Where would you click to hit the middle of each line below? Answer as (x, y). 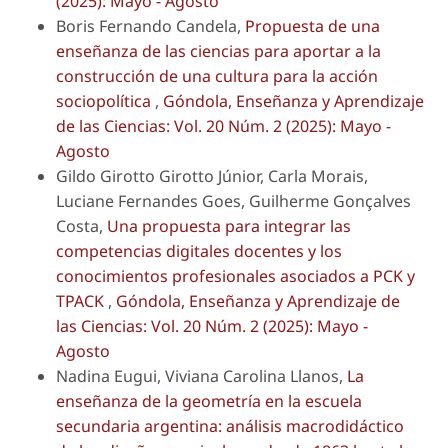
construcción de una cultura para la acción (217, 76)
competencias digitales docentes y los (199, 251)
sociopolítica (105, 101)
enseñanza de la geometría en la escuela (209, 401)
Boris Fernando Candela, (150, 26)
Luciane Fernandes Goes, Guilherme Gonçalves (233, 201)
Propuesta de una (312, 26)
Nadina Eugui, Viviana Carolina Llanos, (201, 376)
